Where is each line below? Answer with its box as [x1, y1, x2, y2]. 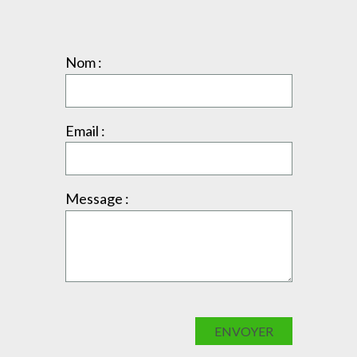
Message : [65, 190, 129, 207]
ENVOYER [214, 323, 273, 339]
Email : [65, 121, 105, 139]
